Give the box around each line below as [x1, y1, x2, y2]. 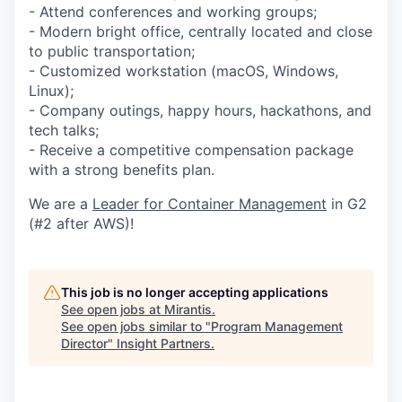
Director [61, 336, 108, 352]
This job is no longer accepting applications [61, 284, 328, 301]
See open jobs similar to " [61, 319, 211, 335]
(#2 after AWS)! [29, 214, 134, 233]
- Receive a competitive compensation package [29, 141, 354, 160]
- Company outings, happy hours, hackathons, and [29, 101, 371, 120]
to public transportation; [29, 42, 195, 61]
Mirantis [164, 301, 212, 318]
